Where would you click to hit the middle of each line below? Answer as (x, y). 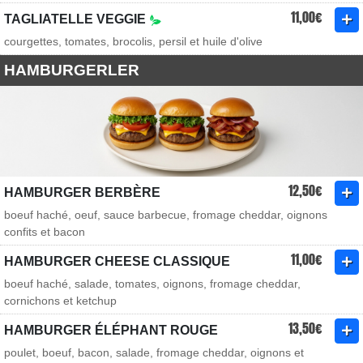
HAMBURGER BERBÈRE (82, 192)
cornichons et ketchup (60, 301)
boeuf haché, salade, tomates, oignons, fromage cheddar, (152, 284)
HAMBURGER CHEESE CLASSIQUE (117, 261)
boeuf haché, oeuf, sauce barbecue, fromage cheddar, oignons (166, 215)
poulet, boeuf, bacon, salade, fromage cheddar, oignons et (154, 352)
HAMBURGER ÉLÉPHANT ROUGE (111, 330)
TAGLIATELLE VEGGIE (77, 19)
